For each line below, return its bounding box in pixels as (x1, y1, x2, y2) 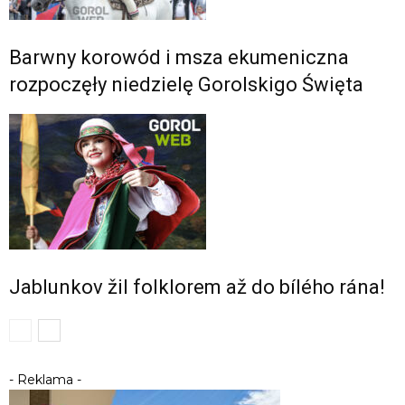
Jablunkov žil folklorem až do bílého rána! (9, 276, 385, 299)
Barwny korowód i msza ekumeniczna (9, 46, 349, 70)
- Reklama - (9, 372, 81, 389)
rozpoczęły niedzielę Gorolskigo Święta (9, 73, 363, 97)
